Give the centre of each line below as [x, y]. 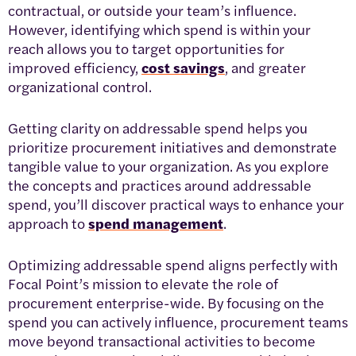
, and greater [265, 68]
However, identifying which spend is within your [159, 29]
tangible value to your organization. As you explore [168, 166]
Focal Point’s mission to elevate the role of [143, 284]
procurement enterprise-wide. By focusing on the [166, 303]
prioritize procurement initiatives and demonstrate [172, 147]
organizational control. [80, 87]
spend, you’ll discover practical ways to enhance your [176, 204]
